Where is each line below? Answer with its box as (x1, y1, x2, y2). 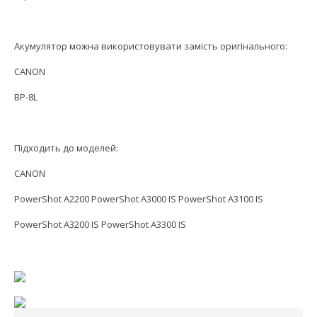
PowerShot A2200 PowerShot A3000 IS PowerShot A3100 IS (14, 192, 263, 206)
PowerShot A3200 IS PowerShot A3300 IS (14, 218, 186, 231)
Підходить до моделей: (14, 142, 118, 155)
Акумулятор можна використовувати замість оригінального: (14, 40, 287, 53)
